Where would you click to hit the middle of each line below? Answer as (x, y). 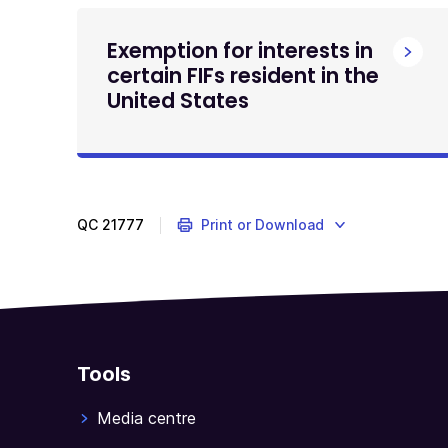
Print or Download (262, 224)
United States (178, 100)
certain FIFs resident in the (243, 75)
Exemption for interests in (240, 50)
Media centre (146, 418)
